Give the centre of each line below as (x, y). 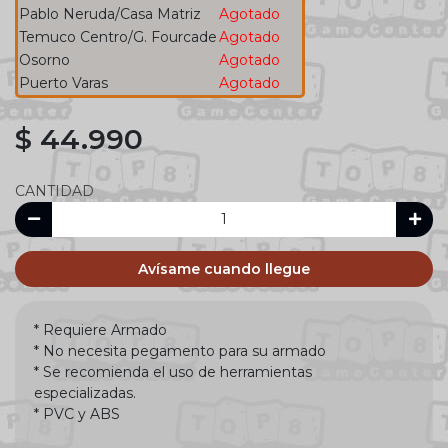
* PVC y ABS (77, 413)
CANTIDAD (54, 190)
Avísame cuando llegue (224, 268)
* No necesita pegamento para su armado (180, 350)
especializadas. (85, 392)
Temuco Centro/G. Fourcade (118, 36)
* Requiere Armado (100, 329)
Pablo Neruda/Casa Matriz (110, 13)
